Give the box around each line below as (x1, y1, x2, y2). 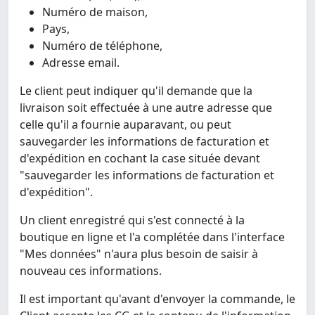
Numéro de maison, (42, 4, 148, 20)
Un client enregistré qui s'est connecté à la (20, 212, 245, 229)
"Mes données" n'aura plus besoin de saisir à (20, 246, 258, 262)
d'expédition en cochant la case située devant (20, 150, 260, 167)
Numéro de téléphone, (42, 38, 162, 54)
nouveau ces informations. (20, 263, 162, 279)
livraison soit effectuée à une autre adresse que (20, 100, 272, 116)
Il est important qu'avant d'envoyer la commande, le (20, 291, 295, 307)
